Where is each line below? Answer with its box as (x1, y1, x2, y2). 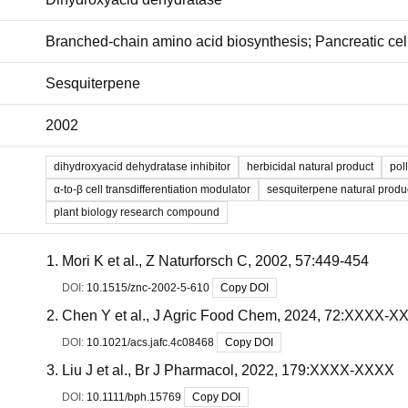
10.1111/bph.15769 (87, 391, 181, 403)
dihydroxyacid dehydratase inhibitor (54, 160, 230, 173)
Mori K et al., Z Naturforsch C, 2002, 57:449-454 (62, 253, 369, 269)
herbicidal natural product (247, 160, 373, 173)
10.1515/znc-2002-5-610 (87, 281, 209, 294)
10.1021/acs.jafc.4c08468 (87, 336, 214, 349)
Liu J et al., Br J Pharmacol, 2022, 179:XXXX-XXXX (62, 362, 394, 378)
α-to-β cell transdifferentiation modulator (54, 183, 250, 196)
